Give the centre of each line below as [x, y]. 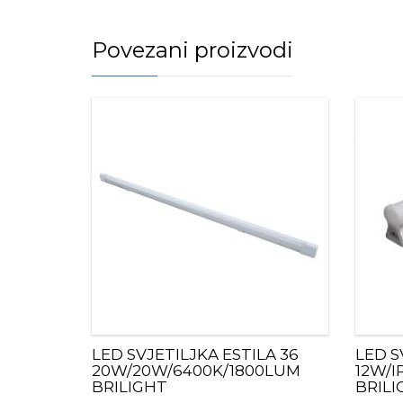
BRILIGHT [130, 386]
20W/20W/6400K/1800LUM [196, 370]
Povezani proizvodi [193, 50]
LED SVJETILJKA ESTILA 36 [195, 354]
